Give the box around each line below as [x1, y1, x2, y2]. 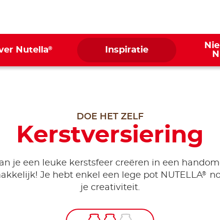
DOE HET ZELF [77, 112, 143, 121]
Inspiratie [105, 46, 148, 55]
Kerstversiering [16, 124, 204, 147]
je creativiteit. [80, 183, 140, 192]
